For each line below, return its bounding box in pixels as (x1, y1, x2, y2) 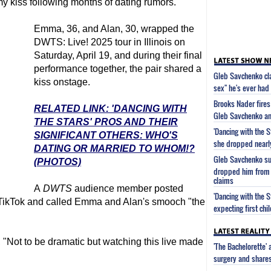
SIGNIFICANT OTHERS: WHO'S (34, 130, 178, 140)
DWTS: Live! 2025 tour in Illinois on (34, 37, 185, 47)
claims (214, 174, 233, 183)
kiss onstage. (34, 77, 90, 87)
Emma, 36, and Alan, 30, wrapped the (34, 24, 194, 34)
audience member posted (72, 183, 183, 194)
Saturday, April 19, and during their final (34, 50, 202, 60)
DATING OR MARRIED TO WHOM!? (34, 143, 195, 154)
